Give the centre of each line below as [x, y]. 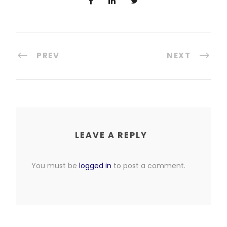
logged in [95, 166]
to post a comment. [148, 166]
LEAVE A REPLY [111, 135]
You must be [55, 166]
